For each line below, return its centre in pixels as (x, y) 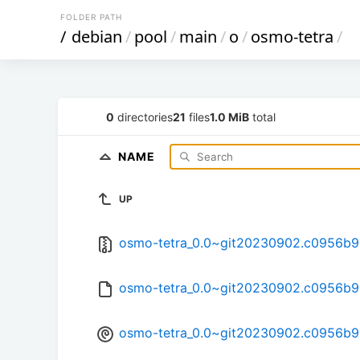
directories (143, 117)
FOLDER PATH (91, 17)
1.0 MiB (229, 117)
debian (97, 37)
